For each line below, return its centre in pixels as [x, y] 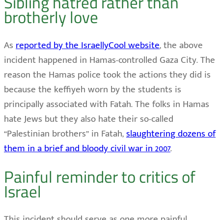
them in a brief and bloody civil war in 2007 [87, 148]
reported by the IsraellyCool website [88, 45]
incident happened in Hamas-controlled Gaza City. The [110, 60]
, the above [181, 45]
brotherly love [51, 17]
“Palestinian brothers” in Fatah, [65, 134]
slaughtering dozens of [171, 134]
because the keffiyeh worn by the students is [93, 89]
